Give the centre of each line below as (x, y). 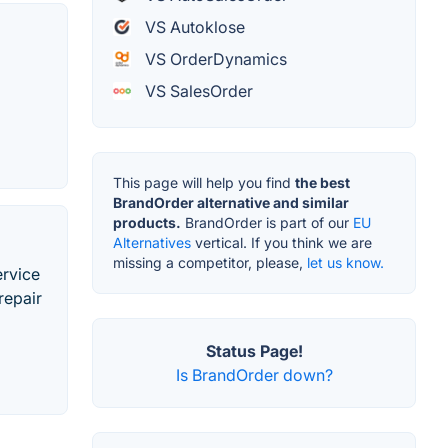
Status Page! (254, 350)
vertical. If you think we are (281, 242)
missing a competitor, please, (210, 262)
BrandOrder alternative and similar (231, 202)
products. (147, 222)
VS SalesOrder (197, 90)
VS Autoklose (193, 26)
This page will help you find (204, 182)
